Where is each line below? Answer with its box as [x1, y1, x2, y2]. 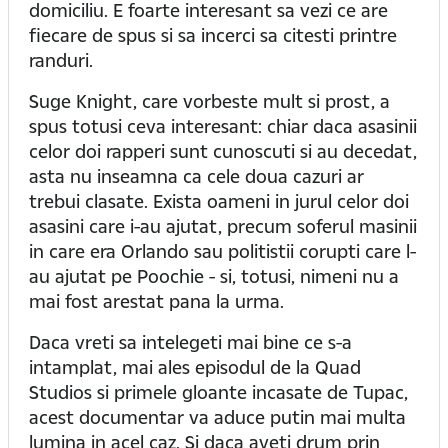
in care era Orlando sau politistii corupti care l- [29, 239, 416, 263]
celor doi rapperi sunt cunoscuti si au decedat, [29, 139, 417, 163]
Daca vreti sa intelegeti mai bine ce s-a [29, 330, 352, 354]
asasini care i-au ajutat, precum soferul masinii [29, 214, 417, 238]
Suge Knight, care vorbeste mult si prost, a [29, 89, 390, 113]
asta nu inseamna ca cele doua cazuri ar [29, 164, 364, 188]
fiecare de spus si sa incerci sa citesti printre [29, 23, 397, 47]
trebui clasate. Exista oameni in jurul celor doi [29, 189, 409, 213]
